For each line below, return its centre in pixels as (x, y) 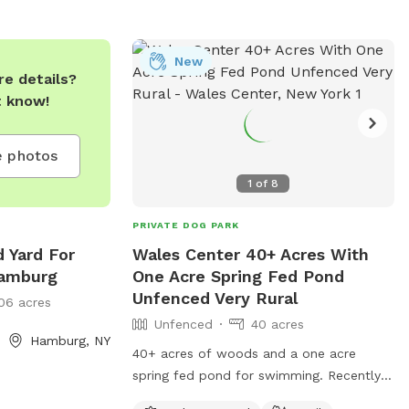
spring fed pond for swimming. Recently (230, 375)
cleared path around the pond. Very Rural (230, 397)
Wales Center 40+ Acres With (250, 254)
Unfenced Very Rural (215, 298)
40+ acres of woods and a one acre (244, 353)
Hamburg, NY (70, 340)
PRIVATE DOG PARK (185, 225)
